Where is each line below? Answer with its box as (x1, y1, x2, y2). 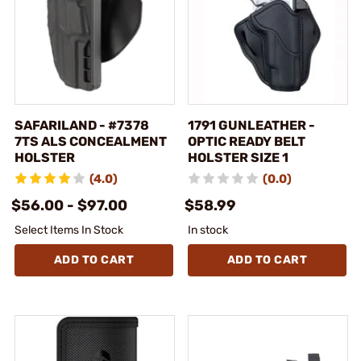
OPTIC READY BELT (188, 133, 305, 149)
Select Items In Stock (15, 222, 123, 237)
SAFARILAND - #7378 (15, 117, 149, 133)
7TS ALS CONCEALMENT (15, 133, 167, 149)
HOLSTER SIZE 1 (188, 149, 288, 165)
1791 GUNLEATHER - (188, 117, 315, 133)
